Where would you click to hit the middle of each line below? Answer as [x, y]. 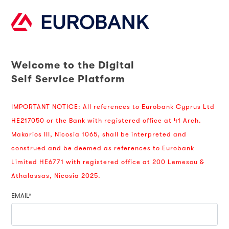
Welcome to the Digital [73, 65]
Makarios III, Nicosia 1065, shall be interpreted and [99, 134]
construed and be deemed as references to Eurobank [102, 148]
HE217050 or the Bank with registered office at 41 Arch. [106, 121]
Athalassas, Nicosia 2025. [56, 176]
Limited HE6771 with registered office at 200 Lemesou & [108, 162]
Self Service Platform [68, 79]
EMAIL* [21, 196]
